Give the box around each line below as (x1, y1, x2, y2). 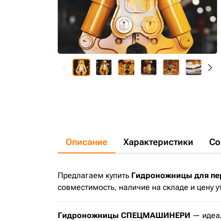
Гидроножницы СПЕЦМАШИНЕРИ (58, 211, 190, 220)
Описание (66, 137, 108, 147)
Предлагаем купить (58, 171, 131, 180)
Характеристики (123, 137, 193, 147)
